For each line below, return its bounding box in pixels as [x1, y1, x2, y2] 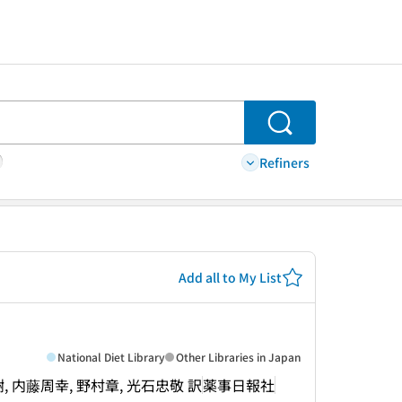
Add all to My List [179, 267, 282, 286]
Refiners [259, 153, 310, 171]
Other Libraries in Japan [176, 348, 301, 364]
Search [279, 121, 328, 143]
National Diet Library [57, 348, 165, 364]
